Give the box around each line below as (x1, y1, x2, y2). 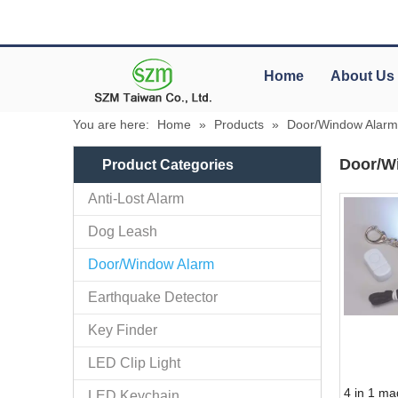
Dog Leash (88, 223, 157, 239)
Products (214, 116, 264, 131)
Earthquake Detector (88, 289, 218, 305)
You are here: (73, 116, 149, 131)
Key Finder (88, 322, 157, 338)
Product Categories (102, 156, 234, 172)
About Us (330, 68, 394, 84)
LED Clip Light (88, 354, 180, 370)
